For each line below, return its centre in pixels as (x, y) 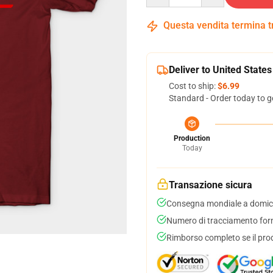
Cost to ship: (193, 86)
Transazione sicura (211, 185)
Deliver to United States (220, 70)
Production (192, 138)
